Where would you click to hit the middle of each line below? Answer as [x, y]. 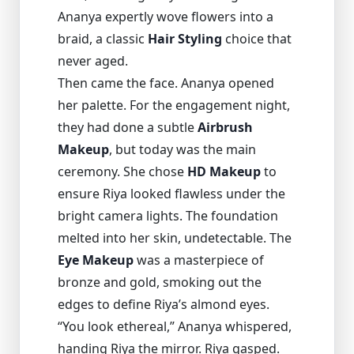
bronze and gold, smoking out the [160, 282]
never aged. [93, 61]
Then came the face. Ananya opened [166, 83]
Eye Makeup [96, 260]
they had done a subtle [128, 128]
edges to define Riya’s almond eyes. [164, 305]
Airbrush [225, 128]
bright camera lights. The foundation [168, 216]
